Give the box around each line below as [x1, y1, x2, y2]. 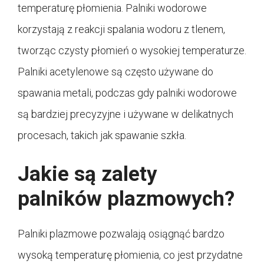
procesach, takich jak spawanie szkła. [18, 128, 186, 141]
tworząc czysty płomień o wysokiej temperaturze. [18, 44, 246, 57]
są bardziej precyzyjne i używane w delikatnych [18, 107, 233, 120]
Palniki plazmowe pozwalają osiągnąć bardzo [18, 227, 225, 240]
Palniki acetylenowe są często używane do [18, 65, 213, 78]
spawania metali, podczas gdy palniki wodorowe [18, 86, 237, 99]
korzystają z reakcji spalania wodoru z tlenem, [18, 22, 225, 35]
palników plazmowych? [18, 186, 235, 211]
